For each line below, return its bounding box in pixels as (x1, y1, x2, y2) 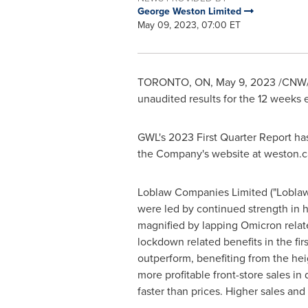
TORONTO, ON (137, 74, 210, 90)
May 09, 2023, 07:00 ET (137, 18, 241, 32)
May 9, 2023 (215, 74, 276, 90)
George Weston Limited (137, 4, 244, 19)
